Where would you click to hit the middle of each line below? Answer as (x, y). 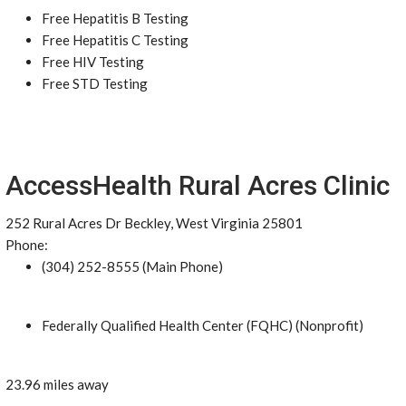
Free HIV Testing (93, 62)
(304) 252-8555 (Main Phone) (132, 266)
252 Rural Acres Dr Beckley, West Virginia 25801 (154, 223)
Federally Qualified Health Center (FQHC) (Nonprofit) (203, 325)
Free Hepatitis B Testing (115, 18)
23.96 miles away (57, 384)
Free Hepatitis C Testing (115, 40)
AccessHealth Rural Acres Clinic (198, 185)
